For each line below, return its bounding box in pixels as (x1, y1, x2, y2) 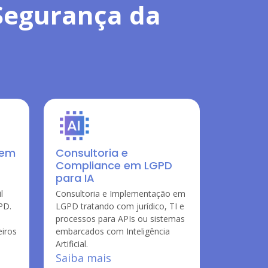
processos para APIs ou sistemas (56, 213, 185, 224)
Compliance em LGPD (56, 158, 172, 173)
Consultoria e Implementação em (56, 188, 185, 199)
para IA (56, 170, 95, 185)
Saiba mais (56, 251, 111, 265)
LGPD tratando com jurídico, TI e (56, 200, 184, 212)
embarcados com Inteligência (56, 226, 170, 237)
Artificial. (56, 238, 88, 249)
